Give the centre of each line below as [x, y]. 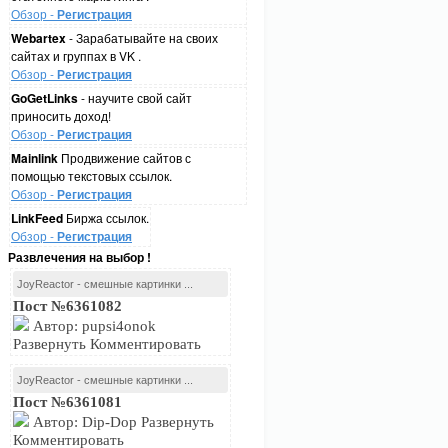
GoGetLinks [44, 98]
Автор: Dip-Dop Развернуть [121, 422]
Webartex [38, 38]
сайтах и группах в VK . [76, 55]
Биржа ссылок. [106, 217]
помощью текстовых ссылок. [91, 175]
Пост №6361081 [67, 402]
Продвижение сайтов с [124, 157]
